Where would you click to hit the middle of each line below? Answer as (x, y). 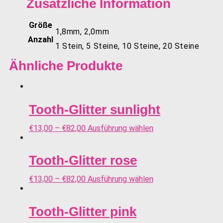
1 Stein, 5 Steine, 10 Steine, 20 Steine (127, 46)
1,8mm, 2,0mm (82, 32)
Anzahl (41, 40)
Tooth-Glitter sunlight (95, 109)
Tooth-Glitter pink (83, 211)
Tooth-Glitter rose (83, 161)
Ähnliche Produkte (66, 66)
